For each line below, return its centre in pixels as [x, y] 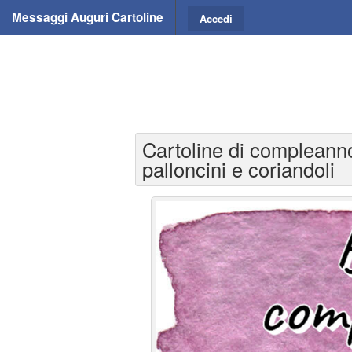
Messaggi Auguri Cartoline [88, 17]
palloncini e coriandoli [238, 169]
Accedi [216, 18]
